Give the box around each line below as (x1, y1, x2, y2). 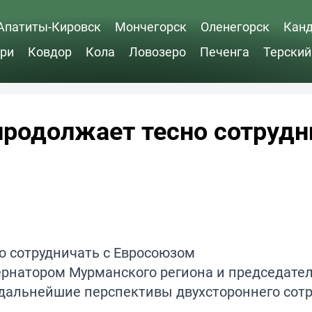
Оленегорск (201, 17, 270, 35)
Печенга (200, 42, 249, 60)
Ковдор (28, 42, 72, 60)
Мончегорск (115, 17, 187, 35)
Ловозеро (129, 42, 186, 60)
